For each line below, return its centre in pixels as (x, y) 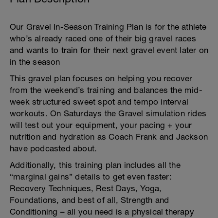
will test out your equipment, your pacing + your (101, 125)
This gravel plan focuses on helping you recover (101, 78)
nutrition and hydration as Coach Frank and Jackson (109, 137)
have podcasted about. (54, 148)
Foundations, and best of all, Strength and (90, 200)
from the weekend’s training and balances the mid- (106, 90)
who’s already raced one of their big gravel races (103, 38)
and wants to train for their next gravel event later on (109, 50)
